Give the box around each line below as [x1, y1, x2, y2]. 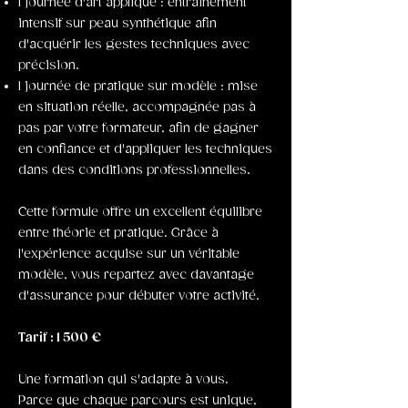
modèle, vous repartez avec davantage [18, 268, 254, 282]
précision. [18, 58, 79, 73]
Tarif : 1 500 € [18, 331, 101, 345]
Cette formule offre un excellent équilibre [18, 205, 262, 219]
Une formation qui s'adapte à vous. [18, 372, 229, 387]
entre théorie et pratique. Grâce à [18, 226, 219, 240]
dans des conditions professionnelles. [18, 163, 250, 178]
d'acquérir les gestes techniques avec [18, 37, 250, 52]
